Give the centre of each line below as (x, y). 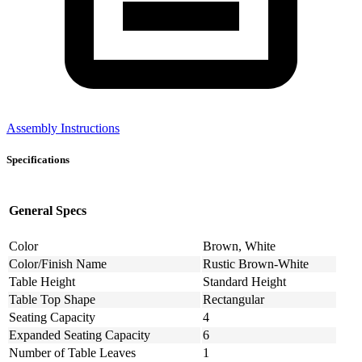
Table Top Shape (52, 299)
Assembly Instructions (63, 128)
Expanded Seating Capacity (80, 335)
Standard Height (244, 281)
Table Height (42, 281)
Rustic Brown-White (256, 263)
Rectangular (234, 299)
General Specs (48, 211)
